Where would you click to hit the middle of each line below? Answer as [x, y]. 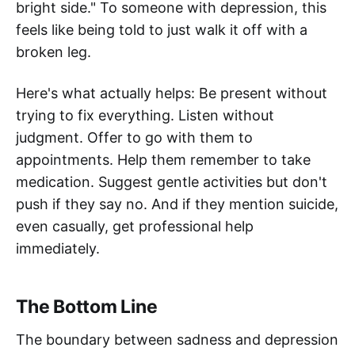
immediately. [58, 249]
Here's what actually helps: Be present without [172, 94]
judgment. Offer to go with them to [134, 138]
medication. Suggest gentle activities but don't [172, 182]
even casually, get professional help [135, 227]
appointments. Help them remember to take [163, 160]
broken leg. [53, 52]
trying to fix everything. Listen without [145, 116]
